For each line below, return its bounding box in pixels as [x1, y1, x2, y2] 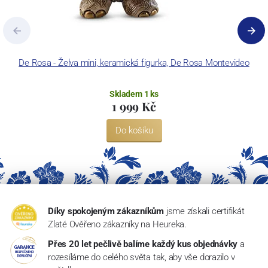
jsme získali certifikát [166, 206, 245, 217]
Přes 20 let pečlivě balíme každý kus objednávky [47, 239, 238, 250]
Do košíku [115, 125, 153, 136]
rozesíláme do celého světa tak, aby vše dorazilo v [47, 252, 235, 263]
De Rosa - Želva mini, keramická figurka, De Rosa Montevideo [19, 57, 249, 68]
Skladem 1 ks [109, 89, 159, 99]
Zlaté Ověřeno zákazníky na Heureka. [47, 219, 187, 230]
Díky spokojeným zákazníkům [47, 206, 165, 217]
